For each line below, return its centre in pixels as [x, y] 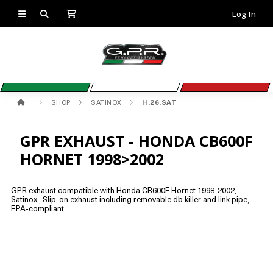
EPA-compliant [37, 209]
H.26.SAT [160, 103]
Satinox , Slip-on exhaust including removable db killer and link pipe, [130, 200]
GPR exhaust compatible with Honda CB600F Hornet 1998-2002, [123, 191]
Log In [244, 14]
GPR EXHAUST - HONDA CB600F [136, 141]
